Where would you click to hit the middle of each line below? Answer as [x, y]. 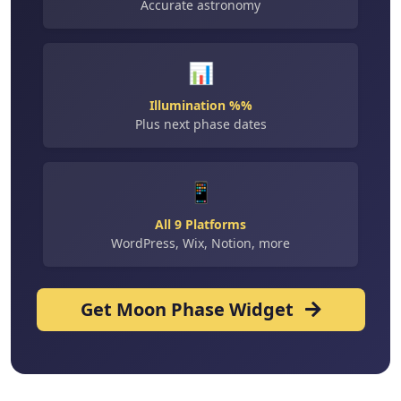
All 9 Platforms [200, 225]
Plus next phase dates [200, 124]
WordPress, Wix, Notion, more [200, 243]
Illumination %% [200, 106]
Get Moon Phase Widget [189, 310]
